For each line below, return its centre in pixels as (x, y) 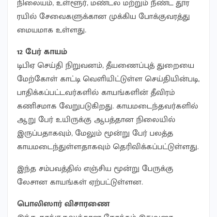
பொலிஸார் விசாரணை (63, 204)
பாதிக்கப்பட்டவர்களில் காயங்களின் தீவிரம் (96, 92)
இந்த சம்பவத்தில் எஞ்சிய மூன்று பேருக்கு (95, 168)
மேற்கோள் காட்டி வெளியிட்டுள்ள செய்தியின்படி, (108, 79)
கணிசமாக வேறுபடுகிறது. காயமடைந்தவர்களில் (108, 106)
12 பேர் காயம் (42, 52)
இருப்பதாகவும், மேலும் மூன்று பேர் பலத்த (95, 133)
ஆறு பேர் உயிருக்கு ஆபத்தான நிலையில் (96, 119)
